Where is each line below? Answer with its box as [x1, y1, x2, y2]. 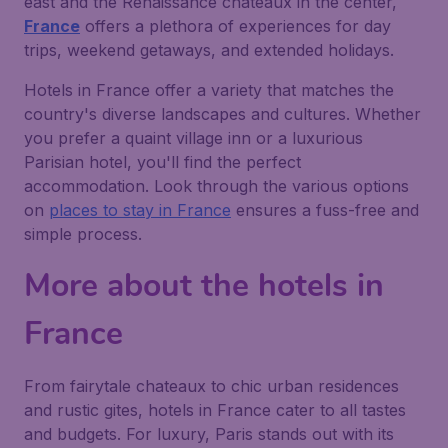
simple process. [24, 224, 142, 244]
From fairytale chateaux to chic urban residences [24, 376, 399, 396]
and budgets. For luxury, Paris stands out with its [24, 424, 394, 444]
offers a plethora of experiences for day [80, 16, 391, 36]
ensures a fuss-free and [231, 200, 419, 220]
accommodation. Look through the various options [24, 176, 409, 196]
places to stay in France [49, 200, 231, 220]
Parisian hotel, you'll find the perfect [24, 152, 301, 172]
